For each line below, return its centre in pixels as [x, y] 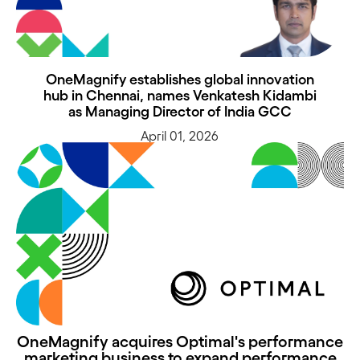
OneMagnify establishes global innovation [180, 80]
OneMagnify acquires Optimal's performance [180, 341]
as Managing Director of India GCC [180, 112]
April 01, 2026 [180, 136]
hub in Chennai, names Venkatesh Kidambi [180, 96]
